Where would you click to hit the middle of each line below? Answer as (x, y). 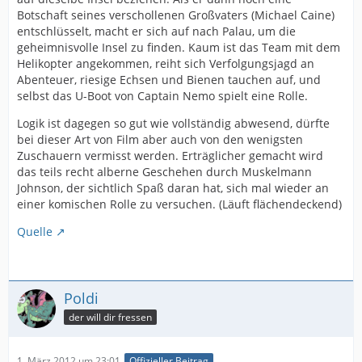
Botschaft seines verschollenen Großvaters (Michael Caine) (176, 15)
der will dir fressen (110, 317)
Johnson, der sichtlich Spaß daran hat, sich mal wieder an (173, 188)
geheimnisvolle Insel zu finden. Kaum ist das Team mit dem (179, 48)
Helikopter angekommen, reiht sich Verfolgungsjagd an (166, 64)
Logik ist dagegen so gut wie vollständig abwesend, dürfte (173, 124)
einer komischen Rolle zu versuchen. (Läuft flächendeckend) (179, 204)
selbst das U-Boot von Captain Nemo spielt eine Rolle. (162, 96)
